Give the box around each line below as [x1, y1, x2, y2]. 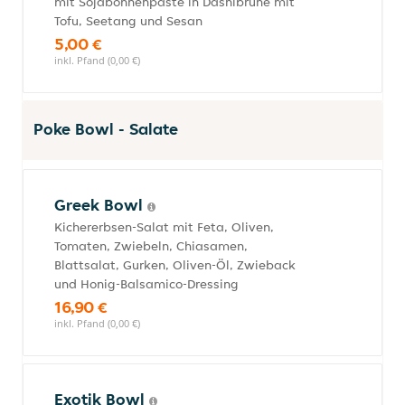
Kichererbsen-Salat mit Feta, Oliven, [54, 219, 274, 235]
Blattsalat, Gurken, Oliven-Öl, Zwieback [54, 257, 296, 273]
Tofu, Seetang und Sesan [54, 13, 202, 29]
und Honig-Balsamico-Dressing [54, 276, 239, 292]
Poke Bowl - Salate [33, 118, 178, 139]
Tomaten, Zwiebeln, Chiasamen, [54, 238, 248, 254]
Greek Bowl [54, 194, 147, 215]
